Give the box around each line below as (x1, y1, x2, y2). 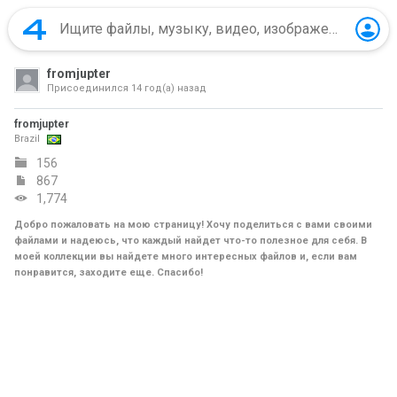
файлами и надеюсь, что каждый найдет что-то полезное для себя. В (14, 235, 367, 246)
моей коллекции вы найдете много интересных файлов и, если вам (14, 251, 357, 262)
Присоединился (47, 82, 128, 94)
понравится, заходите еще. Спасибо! (14, 267, 203, 278)
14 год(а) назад (128, 82, 206, 94)
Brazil (14, 133, 40, 144)
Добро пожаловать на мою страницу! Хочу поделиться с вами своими (14, 219, 372, 230)
